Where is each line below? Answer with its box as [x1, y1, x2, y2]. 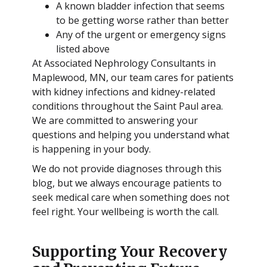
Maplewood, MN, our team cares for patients [32, 70, 234, 84]
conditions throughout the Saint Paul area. [32, 99, 223, 113]
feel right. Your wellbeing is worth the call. [32, 204, 219, 218]
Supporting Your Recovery [32, 243, 227, 262]
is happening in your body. [32, 142, 151, 156]
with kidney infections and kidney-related [32, 85, 215, 98]
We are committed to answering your [32, 113, 198, 127]
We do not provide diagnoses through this [32, 162, 222, 175]
